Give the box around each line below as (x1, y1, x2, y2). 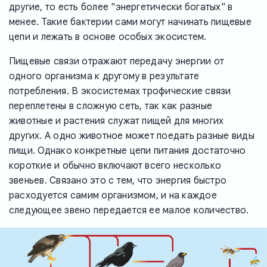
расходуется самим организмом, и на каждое (9, 189, 217, 201)
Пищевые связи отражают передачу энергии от (9, 55, 225, 67)
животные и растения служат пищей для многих (9, 114, 224, 127)
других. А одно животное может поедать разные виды (9, 129, 254, 142)
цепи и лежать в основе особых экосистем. (9, 30, 207, 43)
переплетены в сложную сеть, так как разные (9, 100, 213, 112)
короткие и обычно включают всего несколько (9, 159, 222, 172)
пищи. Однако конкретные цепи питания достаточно (9, 144, 246, 157)
